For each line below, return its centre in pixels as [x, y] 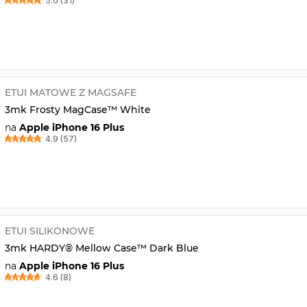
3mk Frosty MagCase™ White [77, 109]
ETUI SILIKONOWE [49, 231]
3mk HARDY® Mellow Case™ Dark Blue [101, 248]
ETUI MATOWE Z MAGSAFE [70, 92]
